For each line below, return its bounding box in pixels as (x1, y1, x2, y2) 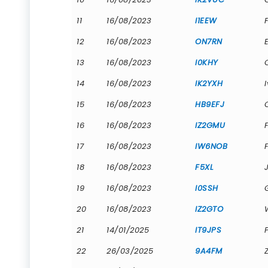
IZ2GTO (195, 203, 223, 215)
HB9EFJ (195, 98, 224, 110)
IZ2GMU (195, 119, 225, 131)
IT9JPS (195, 224, 221, 236)
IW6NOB (195, 140, 227, 152)
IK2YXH (195, 77, 223, 89)
